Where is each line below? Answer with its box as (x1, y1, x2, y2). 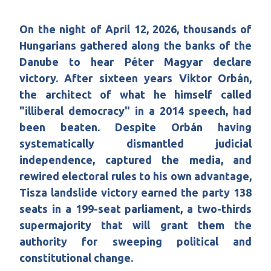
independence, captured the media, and (19, 154, 252, 166)
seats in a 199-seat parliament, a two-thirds (19, 203, 252, 215)
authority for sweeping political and (19, 235, 252, 248)
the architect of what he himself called (19, 88, 252, 101)
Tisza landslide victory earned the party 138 (19, 186, 252, 199)
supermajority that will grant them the (19, 219, 252, 232)
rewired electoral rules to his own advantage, (19, 170, 252, 183)
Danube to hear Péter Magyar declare (19, 56, 252, 68)
